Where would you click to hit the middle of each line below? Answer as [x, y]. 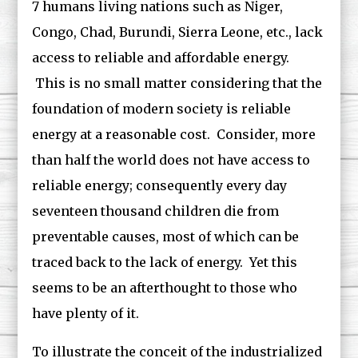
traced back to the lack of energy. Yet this [165, 262]
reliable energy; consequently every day [160, 185]
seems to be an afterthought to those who [165, 288]
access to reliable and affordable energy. [161, 58]
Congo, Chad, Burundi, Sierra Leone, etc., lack [178, 32]
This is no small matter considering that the [177, 83]
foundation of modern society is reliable [162, 109]
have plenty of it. [86, 313]
